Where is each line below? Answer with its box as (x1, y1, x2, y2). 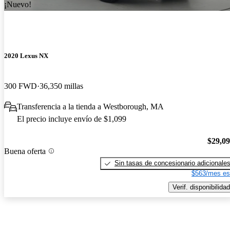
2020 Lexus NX (4, 52, 48, 60)
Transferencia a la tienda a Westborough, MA (17, 102, 164, 111)
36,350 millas (40, 82, 83, 91)
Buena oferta (4, 146, 46, 156)
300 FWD (4, 82, 37, 91)
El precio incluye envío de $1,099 (17, 114, 126, 124)
